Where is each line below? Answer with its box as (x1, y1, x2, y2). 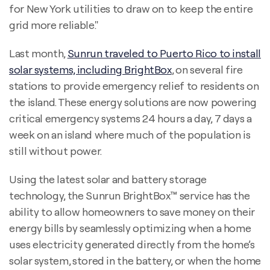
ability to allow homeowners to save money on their (9, 204, 256, 219)
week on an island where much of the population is (9, 127, 251, 142)
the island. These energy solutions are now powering (9, 95, 257, 109)
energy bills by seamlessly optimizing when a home (9, 221, 251, 235)
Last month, (9, 46, 67, 60)
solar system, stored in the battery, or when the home (9, 253, 261, 268)
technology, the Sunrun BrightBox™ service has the (9, 188, 250, 202)
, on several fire (171, 62, 243, 77)
